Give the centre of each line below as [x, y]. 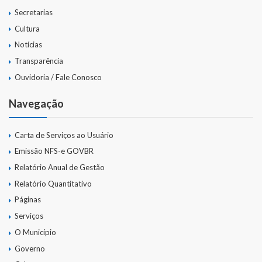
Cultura [27, 28]
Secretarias [34, 13]
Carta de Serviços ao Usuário [64, 135]
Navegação [36, 103]
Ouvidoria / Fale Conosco [58, 77]
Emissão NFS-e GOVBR [54, 151]
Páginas [28, 200]
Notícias [28, 45]
